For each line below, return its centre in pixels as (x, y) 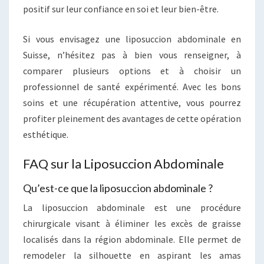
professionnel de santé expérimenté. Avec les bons (132, 87)
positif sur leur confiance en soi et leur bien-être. (121, 9)
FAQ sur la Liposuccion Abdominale (123, 164)
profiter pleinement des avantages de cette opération (132, 119)
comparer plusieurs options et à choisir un (132, 71)
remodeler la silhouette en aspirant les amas (132, 255)
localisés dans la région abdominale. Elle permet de (132, 240)
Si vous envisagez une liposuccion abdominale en (132, 39)
